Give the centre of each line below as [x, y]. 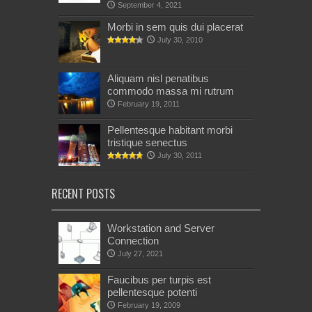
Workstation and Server [161, 228]
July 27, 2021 [140, 253]
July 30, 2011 [180, 155]
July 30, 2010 [180, 39]
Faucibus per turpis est [159, 279]
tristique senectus [147, 142]
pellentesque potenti [152, 292]
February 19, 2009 [149, 305]
